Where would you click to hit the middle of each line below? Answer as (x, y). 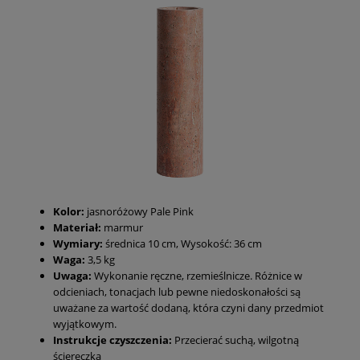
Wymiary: (79, 244)
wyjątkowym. (85, 324)
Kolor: (69, 212)
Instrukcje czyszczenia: (114, 340)
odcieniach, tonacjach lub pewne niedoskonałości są (177, 292)
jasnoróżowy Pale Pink (139, 212)
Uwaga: (72, 276)
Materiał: (77, 228)
